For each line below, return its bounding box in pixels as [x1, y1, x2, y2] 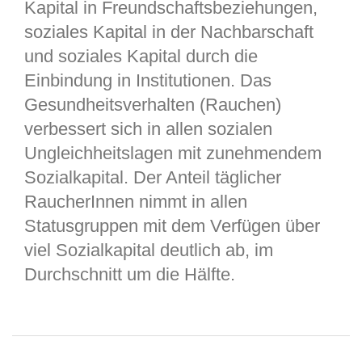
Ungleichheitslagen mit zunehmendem [24, 142, 322, 163]
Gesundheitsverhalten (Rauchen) [24, 94, 281, 115]
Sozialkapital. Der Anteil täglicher [24, 166, 281, 187]
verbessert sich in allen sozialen [24, 118, 272, 139]
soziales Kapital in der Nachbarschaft [24, 21, 314, 42]
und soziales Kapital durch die [24, 45, 258, 66]
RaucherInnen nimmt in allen [24, 191, 247, 212]
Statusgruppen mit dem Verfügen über [24, 215, 320, 236]
